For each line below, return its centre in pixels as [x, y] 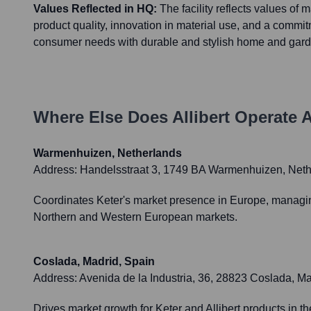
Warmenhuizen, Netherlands [108, 153]
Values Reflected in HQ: [95, 9]
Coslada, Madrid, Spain [94, 262]
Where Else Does [103, 117]
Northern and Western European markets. [135, 217]
